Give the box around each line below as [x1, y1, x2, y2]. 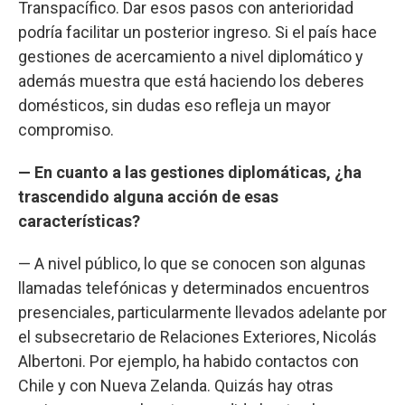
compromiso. [18, 119, 114, 139]
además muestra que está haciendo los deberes [18, 71, 364, 90]
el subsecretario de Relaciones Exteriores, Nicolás [18, 326, 377, 346]
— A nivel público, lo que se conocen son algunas [18, 253, 366, 273]
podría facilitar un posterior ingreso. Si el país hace [18, 22, 377, 42]
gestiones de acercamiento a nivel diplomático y [18, 46, 363, 66]
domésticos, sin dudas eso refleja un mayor [18, 95, 331, 115]
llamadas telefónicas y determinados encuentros [18, 278, 370, 297]
